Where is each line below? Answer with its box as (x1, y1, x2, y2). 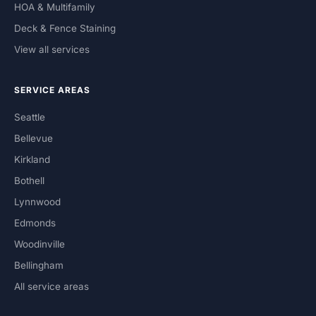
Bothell (14, 175, 44, 187)
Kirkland (14, 154, 50, 166)
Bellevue (14, 133, 53, 145)
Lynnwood (14, 196, 61, 208)
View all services (14, 44, 90, 56)
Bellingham (14, 260, 63, 272)
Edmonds (14, 217, 56, 229)
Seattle (14, 111, 45, 123)
